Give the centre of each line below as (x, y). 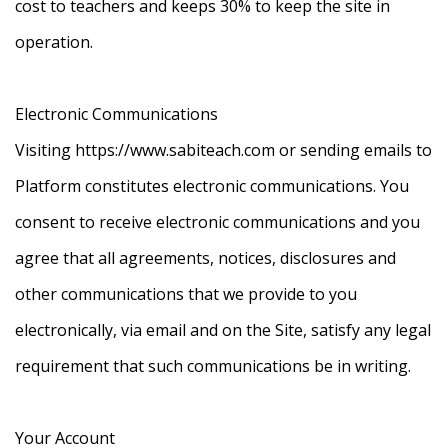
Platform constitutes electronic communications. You (212, 186)
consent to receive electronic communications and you (217, 222)
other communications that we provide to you (186, 294)
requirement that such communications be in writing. (213, 366)
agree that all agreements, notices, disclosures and (205, 258)
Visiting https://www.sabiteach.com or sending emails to (223, 150)
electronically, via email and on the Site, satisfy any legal (223, 330)
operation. (54, 42)
